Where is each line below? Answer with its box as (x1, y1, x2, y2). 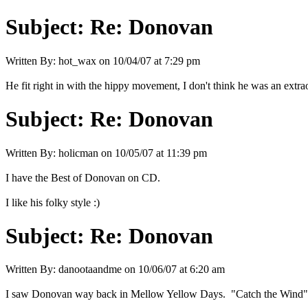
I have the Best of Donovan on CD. (5, 171, 160, 184)
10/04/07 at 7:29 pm (113, 54, 200, 67)
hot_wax (58, 54, 96, 67)
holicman (58, 146, 98, 159)
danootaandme (58, 263, 122, 276)
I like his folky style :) (5, 196, 100, 208)
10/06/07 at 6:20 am (138, 263, 225, 276)
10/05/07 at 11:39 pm (115, 146, 207, 159)
